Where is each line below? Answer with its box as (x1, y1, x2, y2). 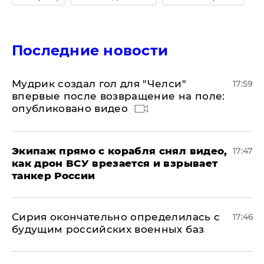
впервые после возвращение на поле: (12, 90, 225, 102)
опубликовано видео (12, 103, 128, 114)
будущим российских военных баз (12, 223, 204, 235)
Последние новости (12, 42, 169, 59)
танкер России (12, 170, 95, 181)
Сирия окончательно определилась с (12, 211, 220, 223)
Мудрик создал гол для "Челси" (12, 78, 186, 90)
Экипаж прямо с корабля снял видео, (12, 145, 227, 157)
